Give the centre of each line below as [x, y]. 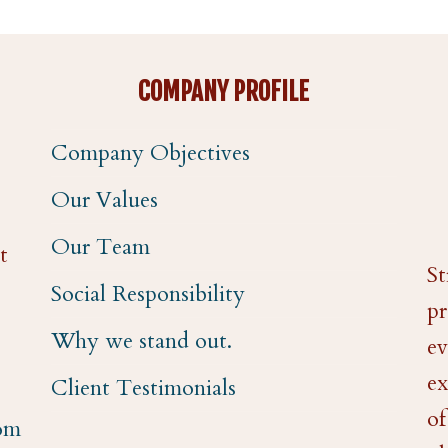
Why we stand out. [141, 341]
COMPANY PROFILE [224, 92]
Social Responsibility [147, 294]
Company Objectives [150, 153]
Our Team [100, 247]
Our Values [104, 200]
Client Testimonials [143, 388]
